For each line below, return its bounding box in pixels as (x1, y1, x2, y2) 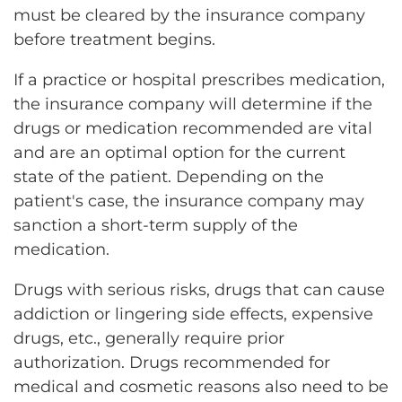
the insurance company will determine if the (13, 93, 372, 114)
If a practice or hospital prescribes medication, (13, 69, 385, 90)
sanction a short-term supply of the (13, 214, 298, 235)
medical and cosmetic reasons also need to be (13, 376, 389, 397)
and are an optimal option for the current (13, 142, 345, 162)
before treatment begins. (13, 29, 215, 49)
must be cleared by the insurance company (13, 4, 365, 25)
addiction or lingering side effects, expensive (13, 303, 373, 324)
